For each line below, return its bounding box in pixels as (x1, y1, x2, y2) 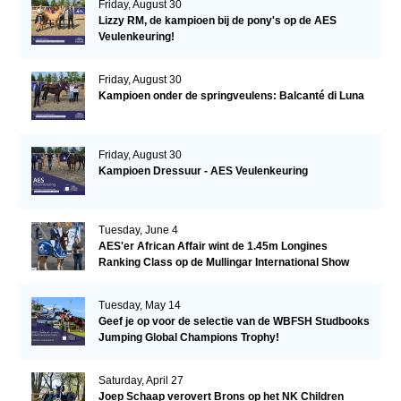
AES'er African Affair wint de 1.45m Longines (98, 239, 328, 252)
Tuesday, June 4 (98, 223, 178, 236)
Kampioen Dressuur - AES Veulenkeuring (98, 164, 308, 177)
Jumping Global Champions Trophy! (98, 330, 279, 344)
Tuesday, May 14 (98, 298, 181, 311)
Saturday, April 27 (98, 373, 183, 387)
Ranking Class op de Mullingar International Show (98, 255, 349, 269)
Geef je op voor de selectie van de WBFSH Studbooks (98, 314, 370, 328)
